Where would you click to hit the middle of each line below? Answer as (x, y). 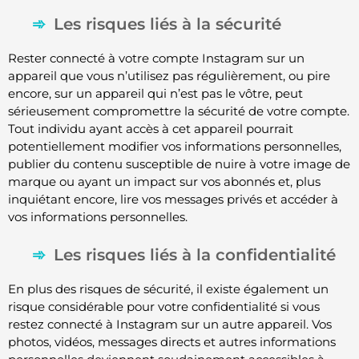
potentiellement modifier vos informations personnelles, (175, 146)
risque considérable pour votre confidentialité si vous (164, 307)
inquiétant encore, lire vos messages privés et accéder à (173, 199)
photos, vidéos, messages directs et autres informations (172, 342)
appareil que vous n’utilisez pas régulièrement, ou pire (169, 75)
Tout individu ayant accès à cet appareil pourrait (151, 128)
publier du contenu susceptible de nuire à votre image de (179, 163)
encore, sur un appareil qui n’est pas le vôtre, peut (155, 93)
